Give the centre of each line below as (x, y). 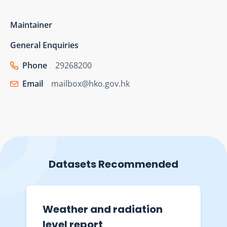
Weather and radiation (103, 209)
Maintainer (31, 25)
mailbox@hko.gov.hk (90, 83)
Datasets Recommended (113, 164)
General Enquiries (44, 45)
